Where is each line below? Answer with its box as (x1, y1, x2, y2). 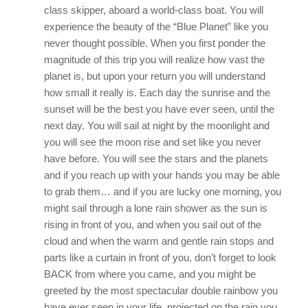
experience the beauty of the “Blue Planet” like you (43, 21, 268, 33)
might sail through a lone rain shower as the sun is (43, 202, 267, 214)
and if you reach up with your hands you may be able (43, 169, 280, 181)
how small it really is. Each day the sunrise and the (43, 87, 270, 99)
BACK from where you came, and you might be (43, 268, 256, 280)
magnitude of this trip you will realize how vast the (43, 54, 265, 66)
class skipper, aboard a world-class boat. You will (43, 4, 263, 16)
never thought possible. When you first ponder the (43, 37, 265, 49)
